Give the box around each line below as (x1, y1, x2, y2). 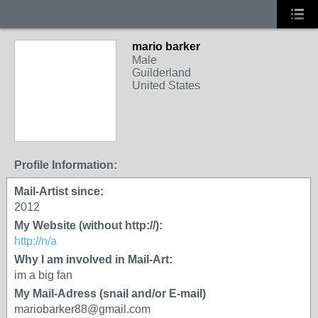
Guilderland (132, 67, 191, 79)
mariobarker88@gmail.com (14, 303, 150, 315)
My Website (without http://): (14, 219, 163, 231)
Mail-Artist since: (14, 185, 104, 197)
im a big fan (14, 269, 72, 281)
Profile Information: (14, 159, 117, 171)
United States (132, 79, 200, 92)
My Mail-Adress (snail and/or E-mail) (14, 287, 206, 300)
